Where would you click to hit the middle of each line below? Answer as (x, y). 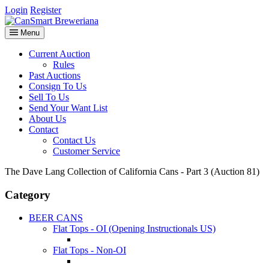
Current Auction (59, 54)
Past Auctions (55, 75)
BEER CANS (56, 218)
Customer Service (86, 151)
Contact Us (74, 140)
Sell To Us (49, 97)
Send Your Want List (68, 108)
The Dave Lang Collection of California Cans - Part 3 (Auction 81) (132, 171)
